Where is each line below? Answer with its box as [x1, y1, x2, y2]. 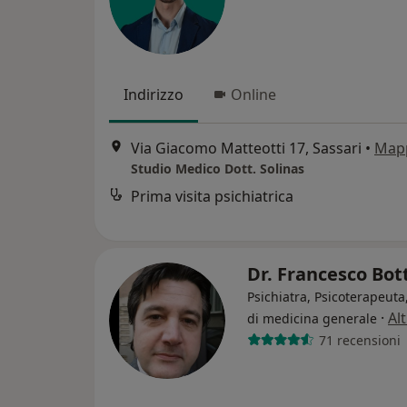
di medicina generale [247, 310, 377, 327]
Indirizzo [124, 84, 184, 104]
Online [231, 84, 276, 104]
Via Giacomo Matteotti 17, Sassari [131, 138, 362, 159]
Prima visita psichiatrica [131, 186, 293, 207]
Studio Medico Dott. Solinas [131, 160, 304, 178]
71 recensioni [318, 331, 401, 349]
